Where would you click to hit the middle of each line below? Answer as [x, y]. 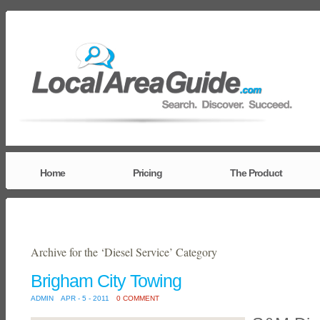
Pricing [147, 173]
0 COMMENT [138, 298]
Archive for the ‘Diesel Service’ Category [124, 252]
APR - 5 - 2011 [85, 298]
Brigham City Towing [106, 281]
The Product [256, 173]
